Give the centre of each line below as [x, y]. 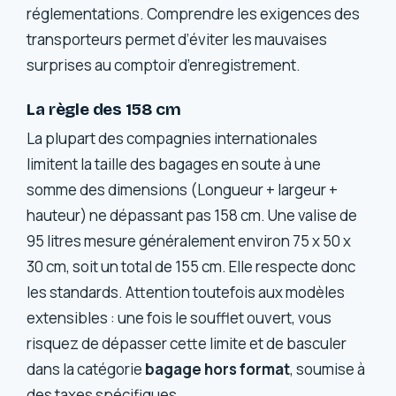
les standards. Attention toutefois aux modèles [186, 292]
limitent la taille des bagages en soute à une [174, 164]
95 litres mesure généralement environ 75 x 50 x [189, 240]
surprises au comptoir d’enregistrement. [164, 65]
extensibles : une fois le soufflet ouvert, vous [179, 317]
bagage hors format [218, 369]
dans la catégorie [86, 369]
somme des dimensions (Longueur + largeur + [183, 189]
